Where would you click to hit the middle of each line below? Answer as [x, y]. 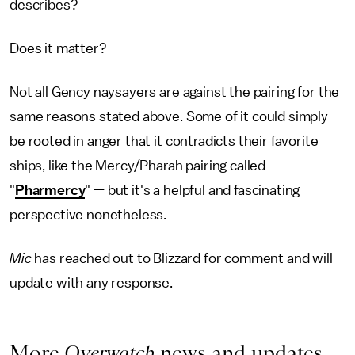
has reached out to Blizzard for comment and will [183, 258]
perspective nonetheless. [88, 214]
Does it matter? [58, 48]
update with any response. [91, 282]
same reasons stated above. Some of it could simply [169, 116]
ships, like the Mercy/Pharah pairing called [138, 165]
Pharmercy [50, 190]
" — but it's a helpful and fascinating [193, 190]
